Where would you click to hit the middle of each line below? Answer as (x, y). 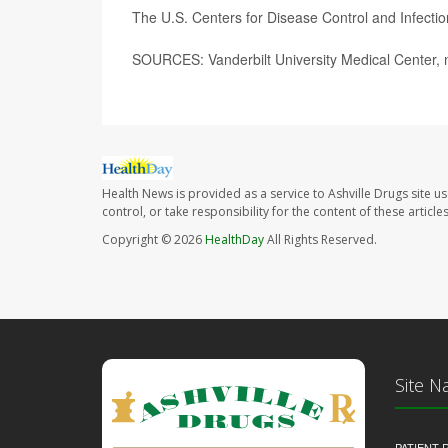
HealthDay (234, 240)
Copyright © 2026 (153, 240)
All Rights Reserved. (320, 240)
